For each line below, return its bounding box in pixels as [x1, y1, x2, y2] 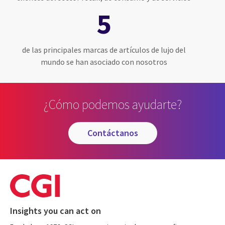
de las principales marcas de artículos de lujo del [22, 44, 186, 55]
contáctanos [92, 127, 138, 139]
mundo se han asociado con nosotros [40, 56, 167, 67]
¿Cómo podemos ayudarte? [43, 95, 182, 113]
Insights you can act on [10, 205, 101, 217]
